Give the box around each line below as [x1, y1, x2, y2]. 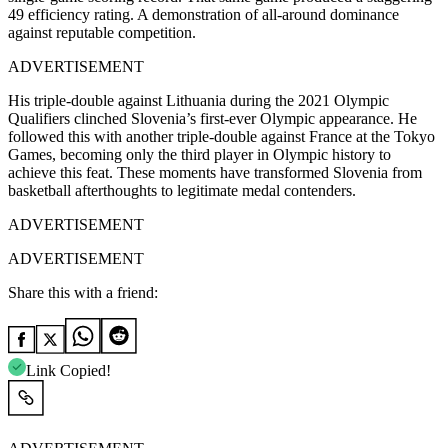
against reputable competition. [8, 24, 196, 42]
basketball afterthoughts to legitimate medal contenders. [8, 182, 356, 200]
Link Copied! [26, 362, 111, 380]
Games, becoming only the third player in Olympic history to [8, 146, 391, 164]
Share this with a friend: [8, 284, 158, 302]
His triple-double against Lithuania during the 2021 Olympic [8, 92, 389, 110]
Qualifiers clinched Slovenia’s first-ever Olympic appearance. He [8, 110, 417, 128]
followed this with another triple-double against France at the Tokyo [8, 128, 435, 146]
